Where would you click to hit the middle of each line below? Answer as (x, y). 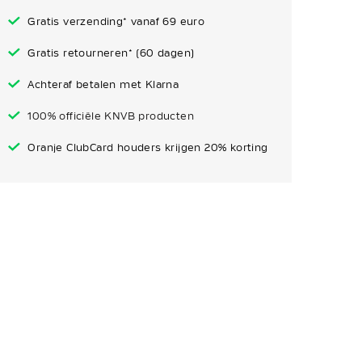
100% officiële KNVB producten (109, 116)
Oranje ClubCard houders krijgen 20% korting (148, 147)
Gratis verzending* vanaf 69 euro (116, 21)
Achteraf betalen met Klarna (103, 84)
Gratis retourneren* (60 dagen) (111, 53)
